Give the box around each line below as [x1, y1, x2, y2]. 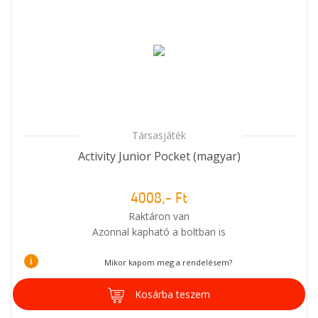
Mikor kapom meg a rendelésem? [104, 256, 232, 268]
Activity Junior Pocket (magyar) [77, 148, 241, 164]
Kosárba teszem [135, 287, 210, 301]
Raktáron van [128, 209, 190, 223]
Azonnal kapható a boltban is [92, 224, 226, 238]
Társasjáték [132, 128, 186, 142]
